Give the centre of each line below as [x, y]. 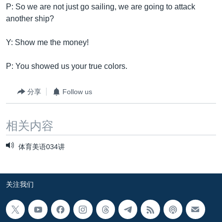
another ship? [30, 19]
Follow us [77, 91]
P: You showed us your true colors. [67, 66]
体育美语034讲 [41, 147]
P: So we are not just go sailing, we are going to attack [101, 7]
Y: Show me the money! [47, 42]
